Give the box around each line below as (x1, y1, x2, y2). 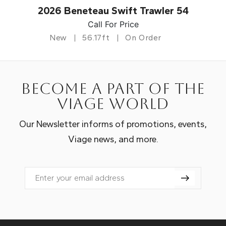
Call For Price (87, 19, 139, 29)
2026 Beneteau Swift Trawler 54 (37, 4, 189, 17)
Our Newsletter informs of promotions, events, (19, 118, 207, 130)
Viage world (57, 94, 169, 112)
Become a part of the (21, 79, 205, 97)
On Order (125, 32, 162, 42)
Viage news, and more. (68, 133, 158, 145)
